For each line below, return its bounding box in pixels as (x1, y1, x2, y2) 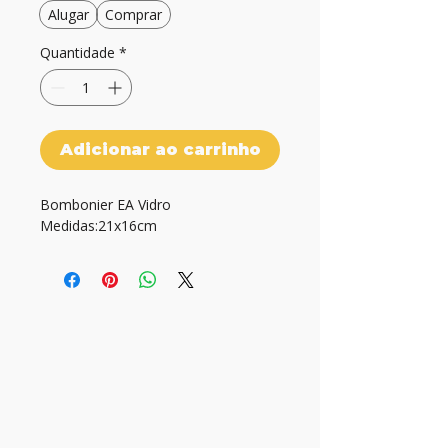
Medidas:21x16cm (40, 216, 157, 235)
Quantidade (40, 43, 115, 62)
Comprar (105, 5, 162, 24)
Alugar (48, 5, 89, 24)
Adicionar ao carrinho (59, 140, 261, 159)
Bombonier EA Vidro (40, 195, 171, 214)
